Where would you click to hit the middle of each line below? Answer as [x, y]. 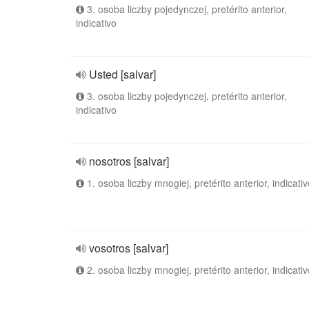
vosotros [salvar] [129, 248]
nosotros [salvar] [129, 161]
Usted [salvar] [122, 74]
